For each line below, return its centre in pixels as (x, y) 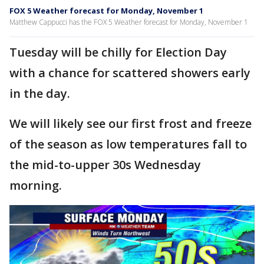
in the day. (40, 93)
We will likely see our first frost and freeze (131, 123)
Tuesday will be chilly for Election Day (118, 52)
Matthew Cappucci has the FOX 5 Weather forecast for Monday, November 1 (129, 22)
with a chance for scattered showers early (130, 73)
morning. (36, 185)
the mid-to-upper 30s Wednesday (105, 165)
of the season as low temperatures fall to (128, 144)
